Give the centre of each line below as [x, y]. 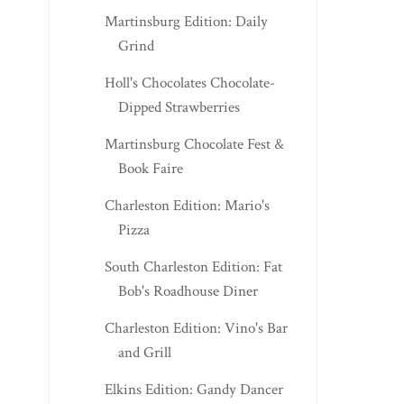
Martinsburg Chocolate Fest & [194, 144]
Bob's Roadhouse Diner [188, 291]
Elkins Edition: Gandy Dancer [193, 389]
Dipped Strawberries [179, 107]
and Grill [144, 352]
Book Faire [150, 168]
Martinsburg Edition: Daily [186, 21]
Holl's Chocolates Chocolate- [189, 83]
